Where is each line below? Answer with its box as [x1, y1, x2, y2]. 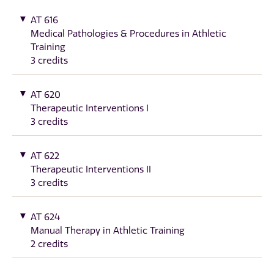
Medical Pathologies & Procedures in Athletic [31, 28, 226, 39]
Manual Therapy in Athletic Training [31, 224, 185, 236]
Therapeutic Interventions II [31, 163, 151, 175]
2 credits [31, 238, 68, 250]
